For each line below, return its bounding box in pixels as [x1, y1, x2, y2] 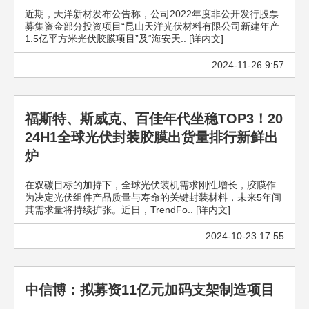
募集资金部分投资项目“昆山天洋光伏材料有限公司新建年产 [25, 21, 279, 32]
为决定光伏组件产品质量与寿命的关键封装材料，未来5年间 [25, 192, 281, 203]
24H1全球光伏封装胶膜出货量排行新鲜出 [25, 130, 278, 145]
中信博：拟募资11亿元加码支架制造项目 [25, 282, 275, 297]
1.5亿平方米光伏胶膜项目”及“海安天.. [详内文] [25, 33, 223, 44]
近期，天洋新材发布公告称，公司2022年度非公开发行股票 [25, 8, 279, 19]
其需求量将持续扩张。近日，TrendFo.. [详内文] [25, 204, 230, 215]
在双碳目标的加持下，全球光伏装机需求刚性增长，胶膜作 [25, 179, 276, 190]
